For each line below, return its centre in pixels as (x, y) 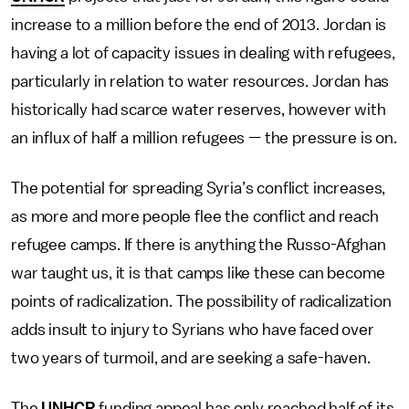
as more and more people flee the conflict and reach (195, 216)
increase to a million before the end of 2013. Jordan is (199, 25)
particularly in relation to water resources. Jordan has (200, 81)
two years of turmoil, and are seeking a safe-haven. (191, 358)
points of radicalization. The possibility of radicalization (201, 301)
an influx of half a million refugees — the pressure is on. (204, 138)
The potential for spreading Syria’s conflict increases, (199, 188)
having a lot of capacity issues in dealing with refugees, (203, 53)
